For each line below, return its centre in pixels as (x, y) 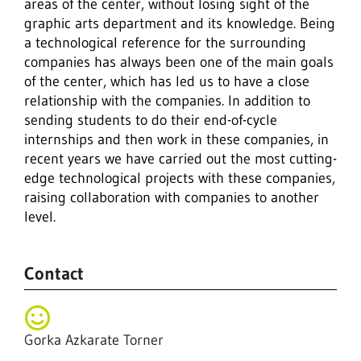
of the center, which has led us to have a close (167, 81)
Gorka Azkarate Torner (94, 340)
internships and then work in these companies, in (176, 139)
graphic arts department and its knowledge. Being (180, 23)
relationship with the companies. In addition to (167, 101)
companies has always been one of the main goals (179, 62)
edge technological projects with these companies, (180, 178)
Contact (54, 274)
